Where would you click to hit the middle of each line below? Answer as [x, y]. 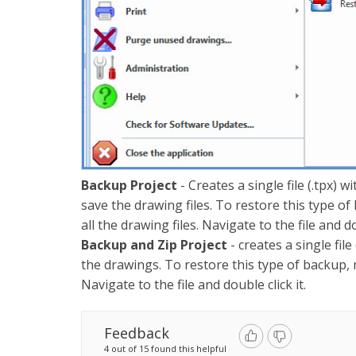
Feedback [137, 333]
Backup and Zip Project [154, 244]
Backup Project [129, 185]
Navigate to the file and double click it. [193, 284]
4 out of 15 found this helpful [165, 348]
